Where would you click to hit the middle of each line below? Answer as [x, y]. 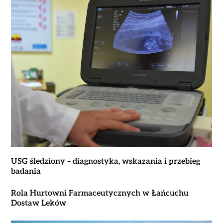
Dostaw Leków [38, 203]
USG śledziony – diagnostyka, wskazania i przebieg [105, 161]
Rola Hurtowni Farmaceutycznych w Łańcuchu [100, 193]
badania [26, 171]
